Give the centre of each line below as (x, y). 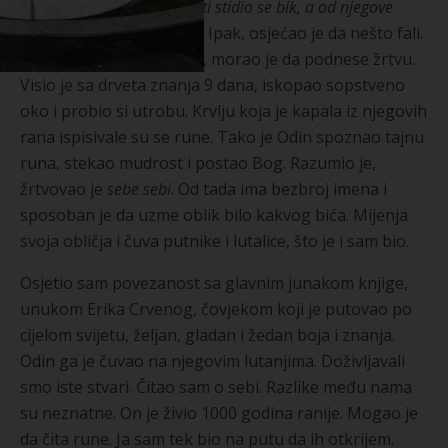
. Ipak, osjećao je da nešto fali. (312, 33)
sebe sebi (139, 189)
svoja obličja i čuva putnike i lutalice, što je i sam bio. (214, 241)
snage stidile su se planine (110, 33)
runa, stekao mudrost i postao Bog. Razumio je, (198, 163)
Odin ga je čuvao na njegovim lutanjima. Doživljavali (212, 361)
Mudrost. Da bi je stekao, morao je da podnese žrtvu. (217, 59)
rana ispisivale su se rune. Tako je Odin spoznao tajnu (222, 137)
